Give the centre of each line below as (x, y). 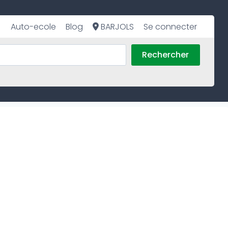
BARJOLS (117, 26)
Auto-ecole (33, 26)
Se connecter (170, 26)
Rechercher (166, 55)
